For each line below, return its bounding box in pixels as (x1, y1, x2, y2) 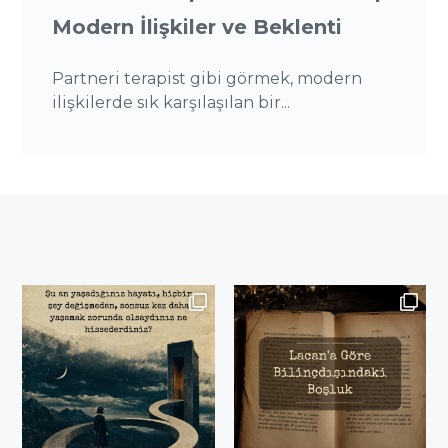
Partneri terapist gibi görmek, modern (52, 68, 363, 88)
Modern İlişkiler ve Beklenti (52, 14, 343, 39)
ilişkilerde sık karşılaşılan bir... (52, 92, 291, 112)
